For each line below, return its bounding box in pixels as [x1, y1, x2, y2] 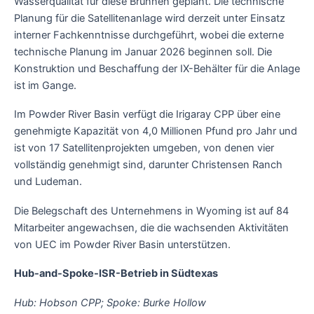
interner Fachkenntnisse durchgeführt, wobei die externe [14, 28, 284, 41]
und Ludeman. [14, 175, 82, 189]
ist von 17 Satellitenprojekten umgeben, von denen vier [14, 142, 274, 155]
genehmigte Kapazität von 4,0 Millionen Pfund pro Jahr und [14, 125, 297, 138]
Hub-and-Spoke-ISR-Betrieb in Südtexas [14, 267, 218, 280]
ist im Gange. [14, 78, 76, 92]
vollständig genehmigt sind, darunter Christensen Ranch [14, 158, 282, 172]
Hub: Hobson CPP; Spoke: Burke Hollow [14, 296, 206, 309]
